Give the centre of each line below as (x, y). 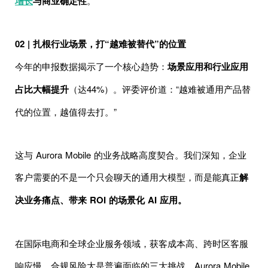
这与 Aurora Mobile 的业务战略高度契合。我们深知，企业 (131, 154)
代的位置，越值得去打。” (66, 111)
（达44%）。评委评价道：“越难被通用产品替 (160, 89)
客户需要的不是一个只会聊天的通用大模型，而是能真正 (127, 176)
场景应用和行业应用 (208, 66)
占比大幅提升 (42, 89)
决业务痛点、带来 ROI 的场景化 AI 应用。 (101, 200)
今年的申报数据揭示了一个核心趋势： (91, 66)
